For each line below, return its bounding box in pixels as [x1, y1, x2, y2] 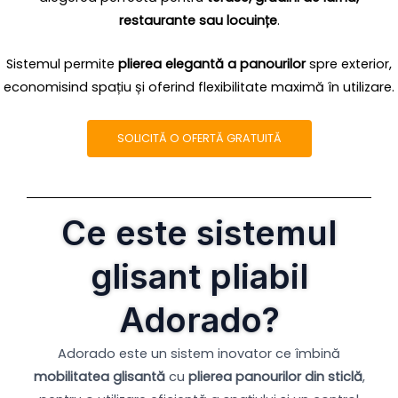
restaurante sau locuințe [118, 12, 277, 29]
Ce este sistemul [61, 211, 337, 253]
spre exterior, [306, 55, 392, 74]
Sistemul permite [6, 55, 118, 74]
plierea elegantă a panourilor [118, 55, 306, 74]
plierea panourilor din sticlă [187, 367, 362, 386]
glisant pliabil [90, 255, 308, 297]
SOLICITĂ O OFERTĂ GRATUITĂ [116, 130, 282, 146]
